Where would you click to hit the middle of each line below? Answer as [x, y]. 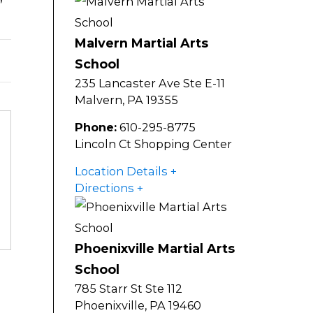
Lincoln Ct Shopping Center [153, 144]
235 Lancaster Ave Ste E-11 [150, 83]
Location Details [121, 172]
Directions [104, 188]
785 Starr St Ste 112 [129, 289]
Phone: [96, 128]
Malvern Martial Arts [141, 43]
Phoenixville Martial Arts [155, 249]
